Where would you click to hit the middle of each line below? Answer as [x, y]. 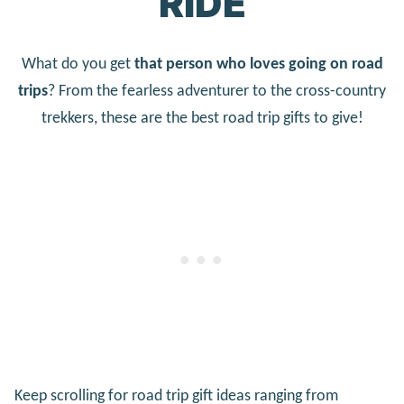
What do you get [78, 64]
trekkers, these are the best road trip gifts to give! [202, 118]
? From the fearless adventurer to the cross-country [217, 91]
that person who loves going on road [258, 64]
